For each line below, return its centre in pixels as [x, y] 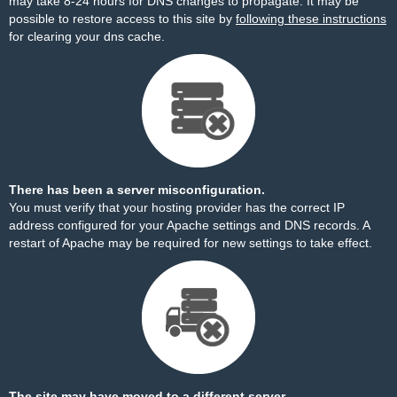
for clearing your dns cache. [87, 36]
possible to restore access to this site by [122, 19]
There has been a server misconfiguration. [137, 190]
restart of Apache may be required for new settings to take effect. [191, 243]
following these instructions [311, 19]
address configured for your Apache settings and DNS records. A [189, 225]
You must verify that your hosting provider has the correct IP [177, 207]
